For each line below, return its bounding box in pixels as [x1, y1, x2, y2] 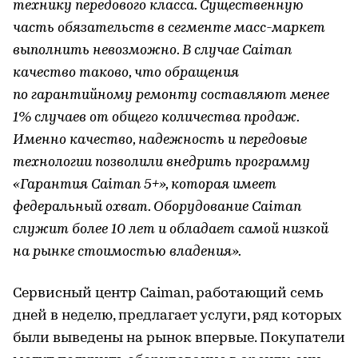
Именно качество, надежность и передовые [13, 133, 307, 148]
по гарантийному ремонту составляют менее [13, 88, 329, 103]
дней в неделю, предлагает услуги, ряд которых [13, 308, 342, 324]
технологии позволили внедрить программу [13, 155, 310, 170]
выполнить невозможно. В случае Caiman [13, 43, 292, 58]
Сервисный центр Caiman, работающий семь [13, 286, 323, 301]
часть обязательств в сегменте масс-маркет [13, 21, 325, 36]
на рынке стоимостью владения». [13, 245, 241, 260]
